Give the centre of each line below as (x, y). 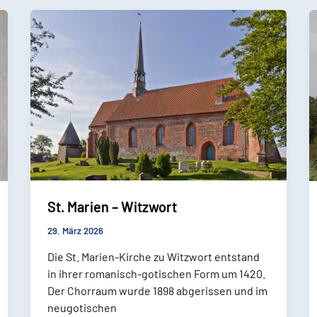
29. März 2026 (75, 231)
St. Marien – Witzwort (112, 207)
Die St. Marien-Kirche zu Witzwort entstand (153, 256)
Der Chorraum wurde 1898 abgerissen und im (157, 290)
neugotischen (82, 307)
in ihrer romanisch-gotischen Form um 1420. (156, 273)
